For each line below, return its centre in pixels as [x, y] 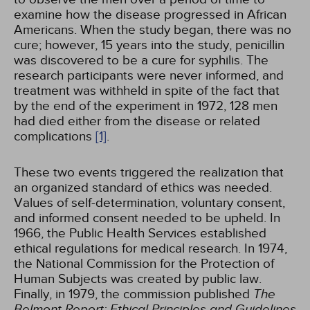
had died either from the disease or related [137, 121]
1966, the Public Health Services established [140, 233]
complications [55, 136]
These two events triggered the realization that [149, 172]
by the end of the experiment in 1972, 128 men [146, 106]
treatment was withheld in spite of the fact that [147, 91]
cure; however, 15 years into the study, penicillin [149, 45]
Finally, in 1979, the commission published [134, 294]
